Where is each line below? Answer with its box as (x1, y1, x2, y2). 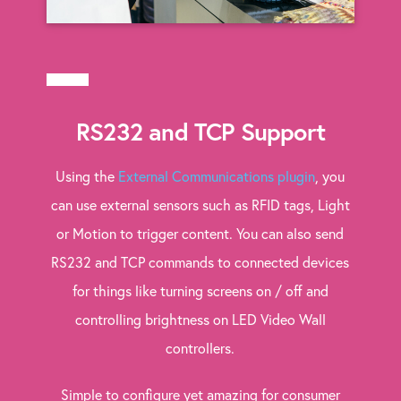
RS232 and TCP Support (76, 115, 325, 149)
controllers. (166, 338, 235, 358)
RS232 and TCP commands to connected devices (51, 252, 350, 272)
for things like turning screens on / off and (72, 281, 328, 301)
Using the (55, 166, 119, 186)
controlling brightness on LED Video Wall (74, 310, 326, 329)
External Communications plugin (118, 166, 316, 186)
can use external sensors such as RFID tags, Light (50, 195, 350, 215)
